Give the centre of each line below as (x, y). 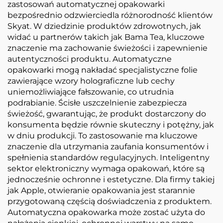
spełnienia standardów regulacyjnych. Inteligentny (109, 157)
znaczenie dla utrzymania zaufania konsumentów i (108, 146)
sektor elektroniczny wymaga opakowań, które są (106, 168)
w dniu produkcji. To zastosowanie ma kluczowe (103, 135)
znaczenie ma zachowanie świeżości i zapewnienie (108, 48)
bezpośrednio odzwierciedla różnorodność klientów (110, 15)
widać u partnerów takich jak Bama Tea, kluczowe (106, 37)
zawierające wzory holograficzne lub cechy (91, 81)
